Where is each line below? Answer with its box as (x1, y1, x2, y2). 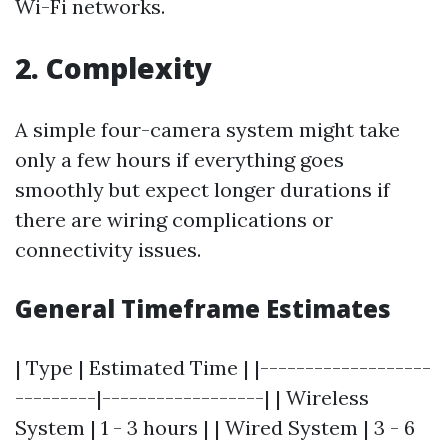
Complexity (46, 49, 212, 87)
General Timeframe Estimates (15, 292, 391, 325)
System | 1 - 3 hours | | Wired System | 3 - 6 (15, 415, 415, 440)
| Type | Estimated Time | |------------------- (15, 355, 431, 380)
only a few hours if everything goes (15, 147, 344, 172)
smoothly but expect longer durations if (15, 177, 390, 202)
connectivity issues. (15, 237, 201, 262)
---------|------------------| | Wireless (15, 385, 369, 410)
